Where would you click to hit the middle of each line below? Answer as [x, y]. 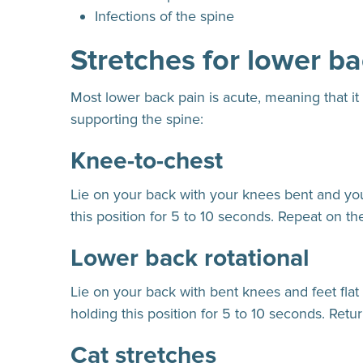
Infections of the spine [164, 16]
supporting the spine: [137, 119]
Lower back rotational [193, 258]
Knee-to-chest [147, 161]
